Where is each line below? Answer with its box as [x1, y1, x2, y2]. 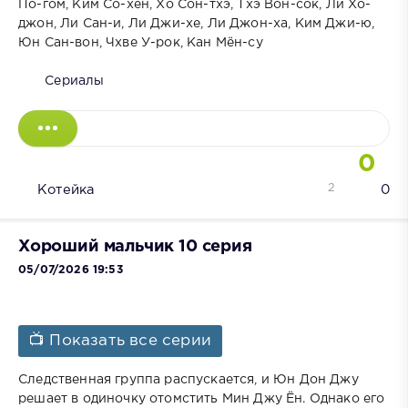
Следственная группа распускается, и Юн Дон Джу [18, 373, 359, 385]
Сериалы [45, 76, 105, 87]
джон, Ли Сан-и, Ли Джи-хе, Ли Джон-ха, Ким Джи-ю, [18, 18, 375, 30]
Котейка [37, 184, 95, 197]
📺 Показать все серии [29, 333, 212, 348]
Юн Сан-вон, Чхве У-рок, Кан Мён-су [18, 37, 263, 49]
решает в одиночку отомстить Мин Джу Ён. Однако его [18, 393, 385, 404]
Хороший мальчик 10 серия [18, 239, 252, 254]
